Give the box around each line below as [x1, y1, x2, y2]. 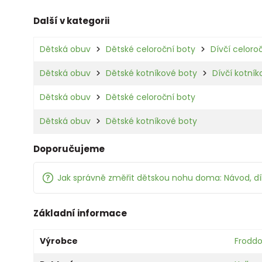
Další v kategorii [33, 15, 109, 27]
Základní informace [33, 207, 127, 220]
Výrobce [40, 235, 78, 247]
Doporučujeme [33, 143, 105, 156]
